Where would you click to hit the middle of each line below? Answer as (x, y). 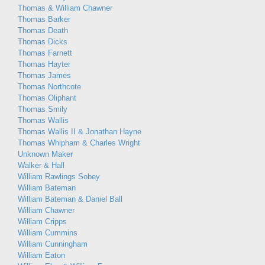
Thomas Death (43, 30)
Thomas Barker (44, 19)
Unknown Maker (45, 154)
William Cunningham (53, 244)
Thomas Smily (43, 109)
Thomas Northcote (49, 87)
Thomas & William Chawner (65, 8)
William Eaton (41, 255)
